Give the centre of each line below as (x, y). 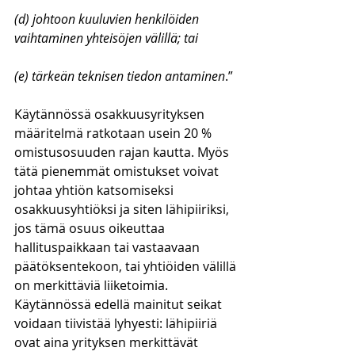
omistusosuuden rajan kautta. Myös (123, 152)
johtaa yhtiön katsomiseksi (95, 190)
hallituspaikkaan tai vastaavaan (109, 247)
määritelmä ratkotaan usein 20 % (115, 133)
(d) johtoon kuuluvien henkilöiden (108, 19)
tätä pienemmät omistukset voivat (118, 171)
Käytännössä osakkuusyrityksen (111, 114)
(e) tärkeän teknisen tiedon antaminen (120, 76)
